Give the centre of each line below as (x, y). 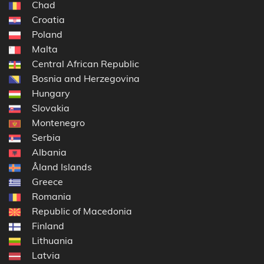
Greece (47, 182)
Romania (52, 197)
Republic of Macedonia (82, 211)
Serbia (46, 138)
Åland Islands (62, 167)
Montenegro (58, 123)
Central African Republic (85, 64)
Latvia (46, 255)
